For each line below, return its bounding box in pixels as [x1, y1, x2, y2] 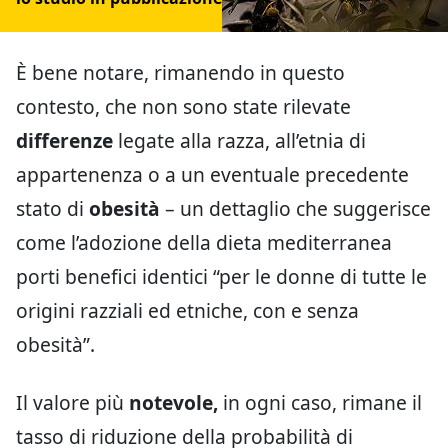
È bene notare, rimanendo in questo [16, 58, 345, 86]
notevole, [129, 388, 218, 416]
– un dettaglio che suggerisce [160, 194, 431, 222]
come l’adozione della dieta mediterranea [16, 228, 392, 256]
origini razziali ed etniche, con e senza [16, 296, 359, 324]
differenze [16, 126, 113, 154]
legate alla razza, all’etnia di [113, 126, 366, 154]
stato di [16, 194, 89, 222]
